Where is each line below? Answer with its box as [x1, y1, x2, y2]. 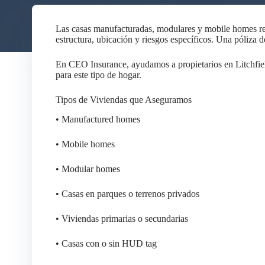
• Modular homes [55, 163, 120, 174]
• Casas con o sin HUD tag [55, 238, 157, 248]
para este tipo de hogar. [55, 70, 141, 80]
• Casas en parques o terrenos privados [55, 188, 199, 199]
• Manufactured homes [55, 114, 140, 124]
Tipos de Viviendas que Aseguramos [55, 95, 192, 105]
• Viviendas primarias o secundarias [55, 213, 188, 224]
